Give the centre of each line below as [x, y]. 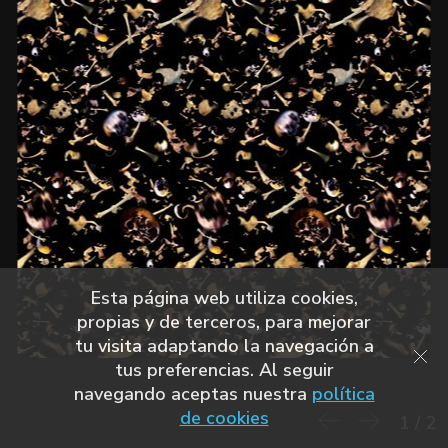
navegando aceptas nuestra [192, 394]
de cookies [224, 418]
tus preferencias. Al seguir [224, 370]
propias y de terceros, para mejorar [224, 322]
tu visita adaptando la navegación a [224, 346]
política [343, 394]
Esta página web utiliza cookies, [224, 298]
